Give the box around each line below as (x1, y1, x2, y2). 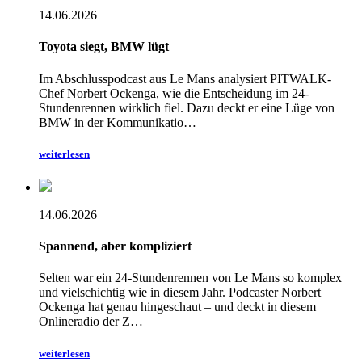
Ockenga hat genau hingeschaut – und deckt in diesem (39, 300, 316, 314)
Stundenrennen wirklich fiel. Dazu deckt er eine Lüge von (39, 100, 335, 115)
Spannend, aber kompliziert (39, 239, 192, 254)
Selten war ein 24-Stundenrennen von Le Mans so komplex (39, 271, 342, 285)
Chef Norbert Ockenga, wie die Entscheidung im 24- (39, 86, 309, 100)
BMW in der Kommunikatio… (39, 115, 196, 129)
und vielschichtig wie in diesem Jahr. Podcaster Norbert (39, 285, 321, 300)
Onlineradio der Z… (39, 314, 143, 329)
